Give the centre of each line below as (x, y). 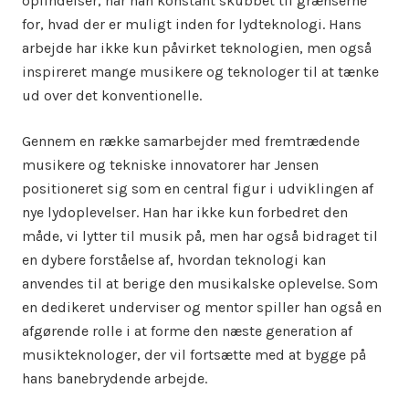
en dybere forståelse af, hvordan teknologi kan (174, 260)
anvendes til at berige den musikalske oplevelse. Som (200, 283)
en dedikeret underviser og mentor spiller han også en (202, 307)
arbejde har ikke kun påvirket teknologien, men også (197, 48)
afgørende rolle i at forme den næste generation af (187, 331)
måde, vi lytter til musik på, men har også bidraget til (200, 236)
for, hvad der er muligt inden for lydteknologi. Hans (192, 24)
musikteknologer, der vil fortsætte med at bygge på (194, 355)
